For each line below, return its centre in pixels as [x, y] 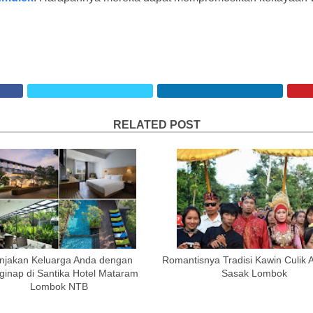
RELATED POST [156, 125]
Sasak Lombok [254, 273]
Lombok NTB [59, 286]
